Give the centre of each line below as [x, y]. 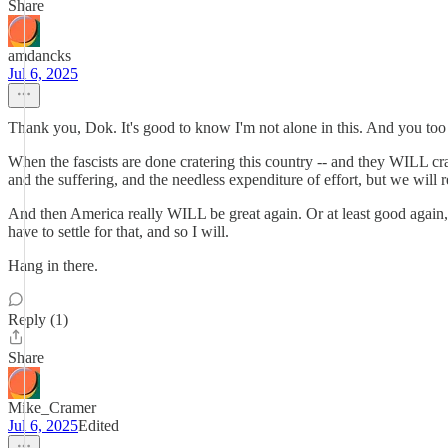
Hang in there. [53, 265]
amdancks [39, 55]
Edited [98, 425]
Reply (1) [38, 319]
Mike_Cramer [52, 407]
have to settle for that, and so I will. [118, 231]
